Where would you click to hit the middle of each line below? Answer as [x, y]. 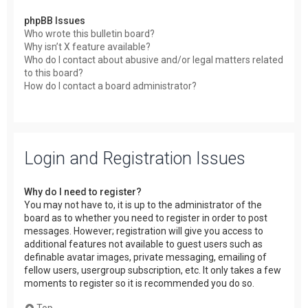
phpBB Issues [55, 21]
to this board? [54, 73]
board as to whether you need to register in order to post [146, 218]
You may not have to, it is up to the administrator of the [143, 205]
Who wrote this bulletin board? [89, 34]
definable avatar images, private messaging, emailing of [145, 257]
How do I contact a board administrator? [110, 86]
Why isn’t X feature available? [87, 47]
